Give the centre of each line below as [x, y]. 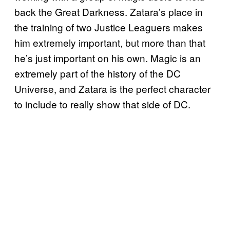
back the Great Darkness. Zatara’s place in [109, 11]
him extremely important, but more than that [110, 42]
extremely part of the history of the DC [98, 73]
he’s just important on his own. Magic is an [108, 57]
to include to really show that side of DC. [102, 104]
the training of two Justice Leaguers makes [109, 27]
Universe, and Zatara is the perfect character [112, 88]
